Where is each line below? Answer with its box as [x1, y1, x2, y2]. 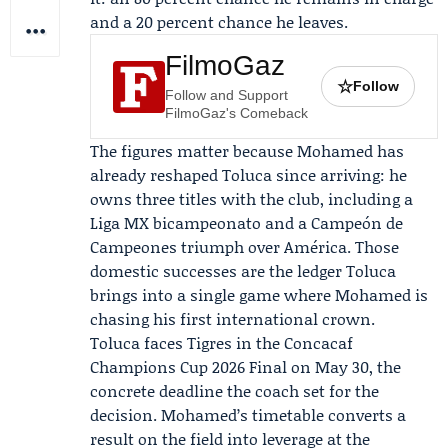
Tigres [187, 331, 232, 354]
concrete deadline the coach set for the [90, 379, 379, 402]
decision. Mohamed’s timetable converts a [90, 403, 406, 426]
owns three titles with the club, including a [90, 187, 413, 210]
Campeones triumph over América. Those [90, 235, 399, 258]
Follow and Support [165, 87, 288, 103]
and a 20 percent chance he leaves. [90, 10, 348, 33]
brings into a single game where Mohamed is [90, 283, 428, 306]
